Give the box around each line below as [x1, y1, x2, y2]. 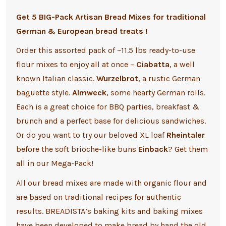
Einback [138, 144, 168, 154]
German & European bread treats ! [16, 26, 148, 36]
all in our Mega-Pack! [16, 158, 93, 168]
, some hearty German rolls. [106, 88, 205, 98]
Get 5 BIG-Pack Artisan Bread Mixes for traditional [16, 12, 206, 22]
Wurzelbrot [96, 74, 138, 84]
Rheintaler [166, 130, 205, 140]
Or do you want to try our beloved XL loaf [16, 130, 166, 140]
